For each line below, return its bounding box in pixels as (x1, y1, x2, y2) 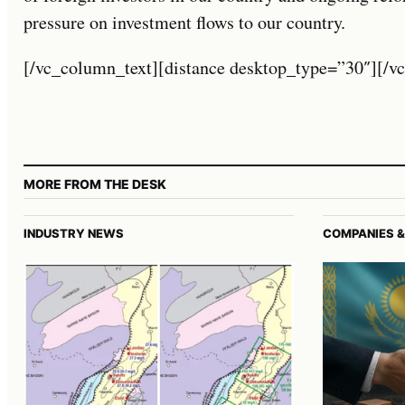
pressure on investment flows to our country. (24, 9, 345, 34)
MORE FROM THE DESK (24, 175, 166, 192)
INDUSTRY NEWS (24, 225, 124, 240)
